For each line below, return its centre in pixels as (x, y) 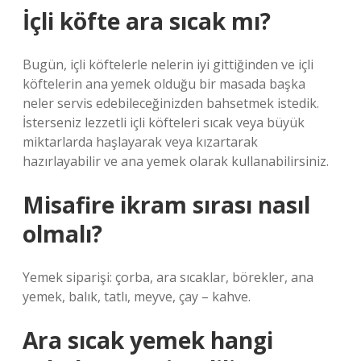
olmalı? (62, 234)
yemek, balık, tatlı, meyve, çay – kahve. (137, 297)
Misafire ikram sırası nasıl (166, 205)
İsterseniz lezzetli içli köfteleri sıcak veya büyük (164, 122)
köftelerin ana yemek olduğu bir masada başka (164, 84)
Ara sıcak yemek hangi (148, 340)
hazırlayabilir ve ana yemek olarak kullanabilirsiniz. (176, 161)
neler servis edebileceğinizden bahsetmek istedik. (171, 103)
